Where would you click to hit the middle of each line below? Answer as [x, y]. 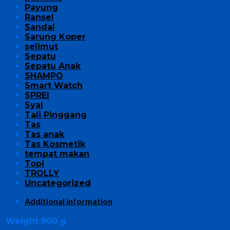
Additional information [69, 201]
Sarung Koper [55, 36]
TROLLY [42, 173]
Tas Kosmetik [55, 144]
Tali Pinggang [56, 114]
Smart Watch [54, 85]
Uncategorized [58, 183]
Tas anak [44, 134]
